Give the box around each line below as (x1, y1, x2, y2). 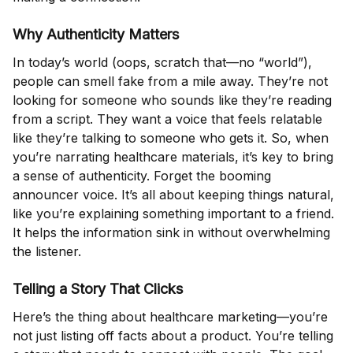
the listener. (13, 243, 81, 260)
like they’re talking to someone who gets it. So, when (13, 130, 329, 147)
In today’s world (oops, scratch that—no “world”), (13, 54, 312, 71)
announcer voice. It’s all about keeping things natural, (13, 187, 334, 203)
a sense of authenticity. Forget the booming (13, 168, 271, 184)
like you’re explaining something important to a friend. (13, 206, 334, 222)
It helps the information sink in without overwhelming (13, 225, 330, 241)
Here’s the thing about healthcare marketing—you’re (13, 309, 328, 325)
